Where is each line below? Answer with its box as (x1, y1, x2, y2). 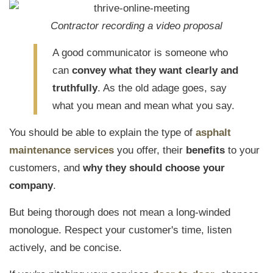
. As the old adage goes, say (97, 82, 227, 94)
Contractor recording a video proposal (51, 20, 222, 32)
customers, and (9, 162, 83, 174)
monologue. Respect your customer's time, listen (9, 224, 232, 236)
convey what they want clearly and (72, 65, 238, 76)
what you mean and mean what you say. (52, 100, 235, 112)
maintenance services (9, 144, 114, 156)
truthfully (52, 82, 97, 94)
